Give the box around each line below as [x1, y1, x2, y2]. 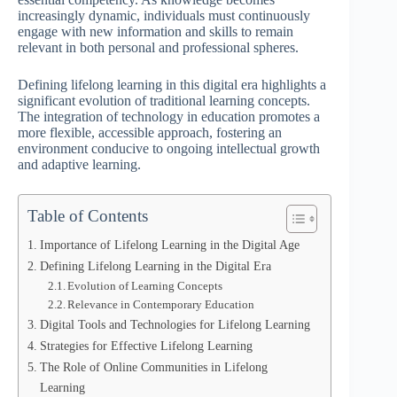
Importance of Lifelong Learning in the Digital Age [39, 237, 300, 252]
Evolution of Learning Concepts [67, 279, 223, 292]
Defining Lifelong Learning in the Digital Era [39, 259, 271, 273]
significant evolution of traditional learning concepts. [18, 93, 310, 108]
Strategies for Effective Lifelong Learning [39, 339, 253, 353]
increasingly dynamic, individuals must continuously [18, 8, 310, 23]
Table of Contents [27, 206, 148, 225]
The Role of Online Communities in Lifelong [39, 360, 268, 374]
